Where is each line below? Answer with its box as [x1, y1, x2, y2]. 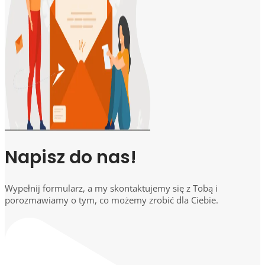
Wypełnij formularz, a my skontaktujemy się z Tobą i [5, 182, 218, 194]
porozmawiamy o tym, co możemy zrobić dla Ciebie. [5, 193, 218, 206]
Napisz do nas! [5, 144, 137, 170]
